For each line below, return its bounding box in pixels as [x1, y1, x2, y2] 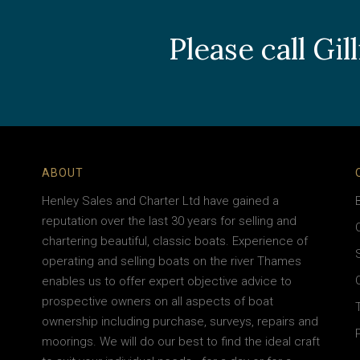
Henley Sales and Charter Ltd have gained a [42, 194, 279, 209]
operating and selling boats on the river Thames [42, 254, 301, 269]
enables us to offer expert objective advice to [42, 274, 292, 289]
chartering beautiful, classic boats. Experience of [42, 234, 308, 249]
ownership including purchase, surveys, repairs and [42, 314, 318, 329]
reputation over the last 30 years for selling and [42, 214, 297, 229]
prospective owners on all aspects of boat [42, 294, 273, 309]
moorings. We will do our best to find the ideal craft [42, 334, 320, 350]
